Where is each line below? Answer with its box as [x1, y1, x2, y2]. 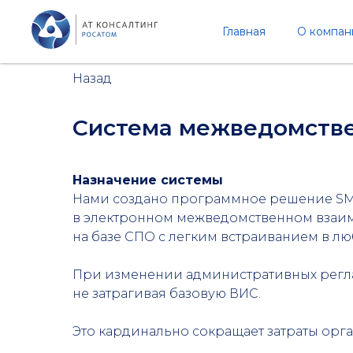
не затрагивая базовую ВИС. [72, 286, 261, 301]
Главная [222, 24, 266, 39]
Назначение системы [72, 173, 223, 188]
